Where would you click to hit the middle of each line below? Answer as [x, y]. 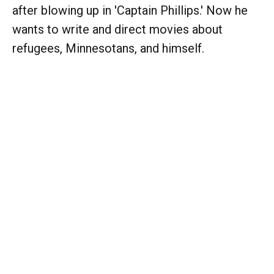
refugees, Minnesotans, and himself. [108, 48]
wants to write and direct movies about [117, 29]
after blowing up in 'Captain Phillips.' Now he [130, 10]
